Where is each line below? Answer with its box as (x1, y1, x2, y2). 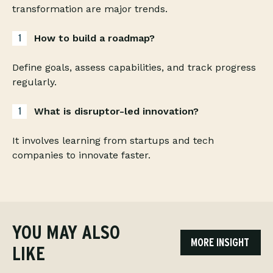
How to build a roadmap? (34, 32, 155, 44)
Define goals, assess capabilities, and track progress (12, 62, 256, 74)
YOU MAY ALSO (12, 220, 120, 244)
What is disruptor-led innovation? (34, 105, 199, 118)
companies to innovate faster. (12, 149, 151, 161)
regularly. (12, 76, 57, 88)
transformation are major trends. (12, 3, 168, 15)
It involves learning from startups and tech (12, 135, 214, 147)
